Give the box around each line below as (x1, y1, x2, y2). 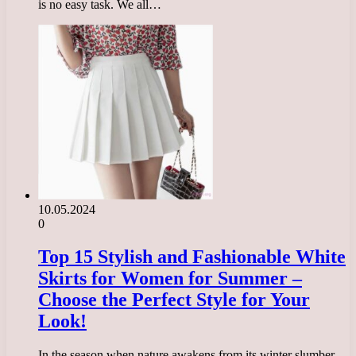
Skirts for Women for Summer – (38, 268, 302, 289)
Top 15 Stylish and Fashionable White (38, 246, 346, 268)
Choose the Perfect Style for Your (38, 289, 310, 311)
